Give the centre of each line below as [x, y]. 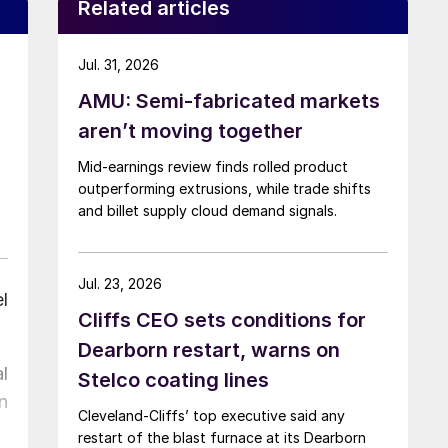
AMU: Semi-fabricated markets [229, 100]
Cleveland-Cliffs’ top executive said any [211, 415]
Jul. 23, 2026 [120, 283]
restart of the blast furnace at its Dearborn [222, 437]
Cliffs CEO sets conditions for [222, 319]
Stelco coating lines [173, 379]
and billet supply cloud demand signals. [207, 210]
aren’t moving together [190, 130]
